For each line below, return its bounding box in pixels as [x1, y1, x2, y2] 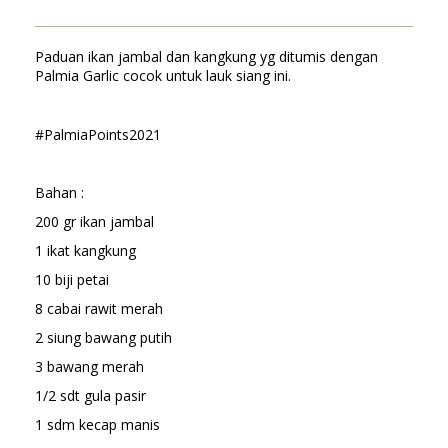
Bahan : [35, 183, 84, 203]
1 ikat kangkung [35, 241, 136, 261]
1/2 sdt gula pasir [35, 386, 146, 406]
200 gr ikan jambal [35, 212, 154, 232]
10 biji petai [35, 270, 109, 290]
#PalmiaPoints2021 [35, 125, 161, 145]
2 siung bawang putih [35, 328, 172, 348]
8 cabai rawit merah [35, 299, 163, 319]
